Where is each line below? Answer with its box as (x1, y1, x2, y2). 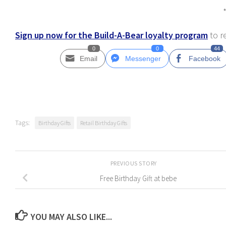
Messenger (125, 54, 161, 63)
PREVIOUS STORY (110, 159, 158, 167)
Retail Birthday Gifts (80, 119, 127, 127)
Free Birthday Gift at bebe (100, 173, 177, 183)
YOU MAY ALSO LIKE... (30, 210, 112, 222)
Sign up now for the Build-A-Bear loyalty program (15, 29, 208, 41)
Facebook (189, 54, 220, 63)
